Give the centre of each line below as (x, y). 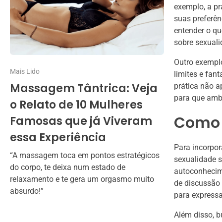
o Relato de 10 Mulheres (76, 105)
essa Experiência (58, 138)
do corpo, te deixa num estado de (68, 167)
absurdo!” (27, 191)
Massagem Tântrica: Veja (84, 89)
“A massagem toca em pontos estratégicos (85, 156)
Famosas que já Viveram (81, 121)
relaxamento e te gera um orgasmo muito (82, 179)
